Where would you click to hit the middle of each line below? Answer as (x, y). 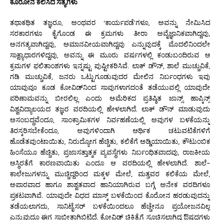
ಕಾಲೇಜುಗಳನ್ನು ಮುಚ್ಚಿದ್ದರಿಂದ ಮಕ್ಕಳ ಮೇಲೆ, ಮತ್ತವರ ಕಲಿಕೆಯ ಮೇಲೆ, (110, 174)
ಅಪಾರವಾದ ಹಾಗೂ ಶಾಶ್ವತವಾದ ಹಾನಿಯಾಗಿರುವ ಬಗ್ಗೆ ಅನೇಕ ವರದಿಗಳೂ (110, 184)
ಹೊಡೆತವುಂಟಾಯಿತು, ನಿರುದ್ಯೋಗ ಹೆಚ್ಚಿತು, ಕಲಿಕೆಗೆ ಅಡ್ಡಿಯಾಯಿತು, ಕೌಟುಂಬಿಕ (110, 141)
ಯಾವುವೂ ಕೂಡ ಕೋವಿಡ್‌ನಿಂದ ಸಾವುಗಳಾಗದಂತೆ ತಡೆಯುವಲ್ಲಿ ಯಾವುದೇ (110, 87)
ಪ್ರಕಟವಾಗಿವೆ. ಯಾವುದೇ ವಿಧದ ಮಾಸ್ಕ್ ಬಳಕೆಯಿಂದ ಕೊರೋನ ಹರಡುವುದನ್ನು (110, 195)
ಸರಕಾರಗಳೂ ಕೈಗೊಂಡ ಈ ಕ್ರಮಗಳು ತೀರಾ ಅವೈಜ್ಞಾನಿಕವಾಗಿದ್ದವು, (110, 33)
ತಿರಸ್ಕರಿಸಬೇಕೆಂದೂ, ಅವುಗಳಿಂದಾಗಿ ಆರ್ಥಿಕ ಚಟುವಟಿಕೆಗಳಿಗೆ (110, 130)
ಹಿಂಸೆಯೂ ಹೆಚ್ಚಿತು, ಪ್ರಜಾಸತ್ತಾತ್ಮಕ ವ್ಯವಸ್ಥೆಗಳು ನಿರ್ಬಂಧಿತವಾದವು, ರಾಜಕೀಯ (110, 152)
